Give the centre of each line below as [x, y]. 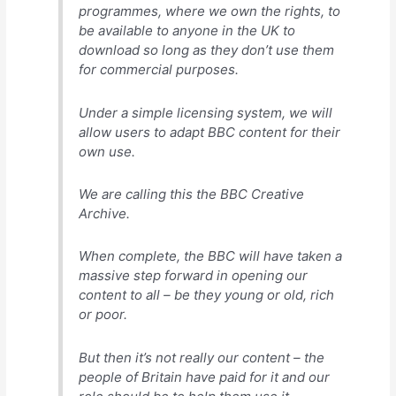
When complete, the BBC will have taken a [211, 256]
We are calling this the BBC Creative [192, 194]
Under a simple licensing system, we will [206, 112]
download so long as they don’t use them [207, 50]
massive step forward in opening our [194, 276]
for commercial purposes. [159, 70]
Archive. [105, 214]
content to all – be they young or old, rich [207, 295]
